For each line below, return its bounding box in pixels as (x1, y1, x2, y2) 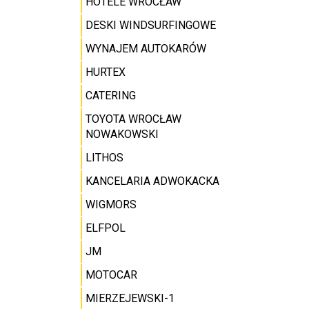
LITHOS (86, 151, 123, 164)
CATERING (86, 89, 136, 102)
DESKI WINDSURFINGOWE (86, 19, 216, 32)
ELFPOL (86, 221, 126, 235)
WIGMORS (86, 198, 137, 211)
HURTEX (86, 66, 126, 79)
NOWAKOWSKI (86, 128, 159, 141)
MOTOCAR (86, 268, 137, 281)
